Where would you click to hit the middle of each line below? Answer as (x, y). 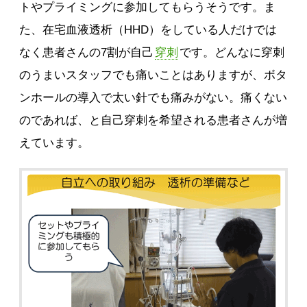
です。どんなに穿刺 (232, 53)
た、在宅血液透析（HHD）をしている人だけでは (148, 30)
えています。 (54, 143)
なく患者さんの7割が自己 (87, 53)
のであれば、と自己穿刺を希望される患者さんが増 (153, 121)
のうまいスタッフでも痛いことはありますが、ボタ (153, 75)
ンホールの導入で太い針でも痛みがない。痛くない (153, 98)
